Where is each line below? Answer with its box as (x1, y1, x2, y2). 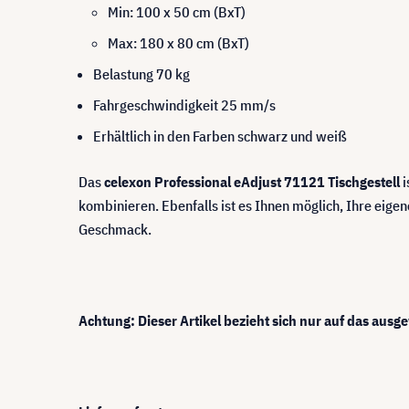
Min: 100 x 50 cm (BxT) (108, 2, 246, 21)
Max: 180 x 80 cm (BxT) (108, 33, 249, 52)
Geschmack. (79, 219, 152, 238)
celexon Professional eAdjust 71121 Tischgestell (104, 172, 400, 191)
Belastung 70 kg (93, 64, 190, 83)
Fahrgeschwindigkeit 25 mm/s (93, 95, 276, 114)
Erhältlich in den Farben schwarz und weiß (93, 126, 347, 145)
